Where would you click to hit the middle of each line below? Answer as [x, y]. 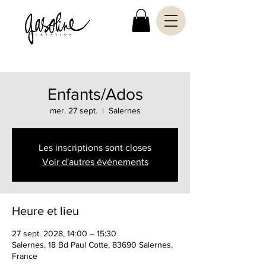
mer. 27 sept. [73, 111]
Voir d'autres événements [95, 162]
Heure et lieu [45, 211]
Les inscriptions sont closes [95, 148]
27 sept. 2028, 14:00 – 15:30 [64, 234]
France [25, 256]
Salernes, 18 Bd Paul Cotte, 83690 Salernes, [92, 245]
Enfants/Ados [95, 94]
